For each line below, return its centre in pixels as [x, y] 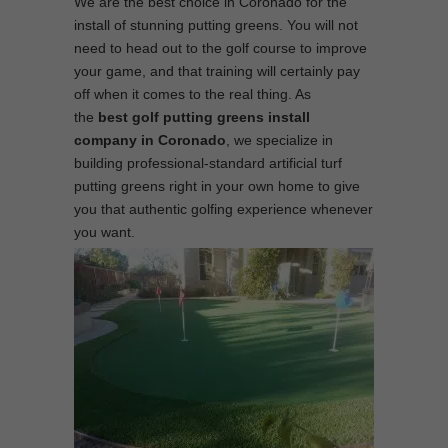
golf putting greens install [219, 117]
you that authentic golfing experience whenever [223, 209]
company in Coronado [150, 140]
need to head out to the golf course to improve [220, 48]
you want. [104, 232]
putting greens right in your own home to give [217, 186]
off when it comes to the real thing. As [192, 94]
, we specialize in [279, 140]
